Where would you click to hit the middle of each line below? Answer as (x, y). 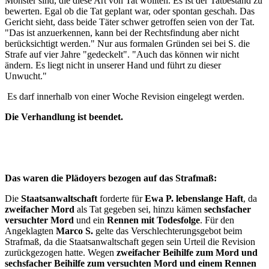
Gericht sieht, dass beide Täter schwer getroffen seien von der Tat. (130, 22)
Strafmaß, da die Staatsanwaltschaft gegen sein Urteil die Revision (130, 242)
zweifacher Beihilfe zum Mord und (187, 253)
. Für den (217, 220)
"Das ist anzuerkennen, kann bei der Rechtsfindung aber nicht (122, 33)
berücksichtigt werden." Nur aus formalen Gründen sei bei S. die (127, 44)
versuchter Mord (39, 220)
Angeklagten (30, 231)
